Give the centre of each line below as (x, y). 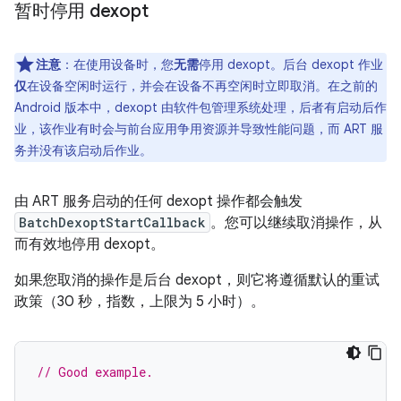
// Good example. (95, 372)
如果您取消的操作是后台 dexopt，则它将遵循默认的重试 (197, 280)
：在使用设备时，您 (117, 64)
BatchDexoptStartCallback (112, 222)
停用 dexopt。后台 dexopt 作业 (291, 64)
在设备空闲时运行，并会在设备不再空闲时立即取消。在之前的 (202, 86)
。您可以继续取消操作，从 (296, 223)
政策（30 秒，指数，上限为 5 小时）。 (140, 302)
